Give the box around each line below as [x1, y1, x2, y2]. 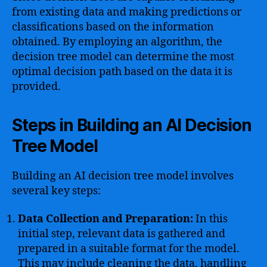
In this [193, 212, 228, 226]
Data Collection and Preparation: [18, 212, 193, 226]
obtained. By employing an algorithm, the [12, 35, 222, 49]
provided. [12, 79, 61, 94]
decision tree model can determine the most [12, 49, 234, 64]
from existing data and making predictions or [12, 5, 241, 19]
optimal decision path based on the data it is [12, 64, 232, 79]
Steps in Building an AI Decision [12, 114, 252, 135]
